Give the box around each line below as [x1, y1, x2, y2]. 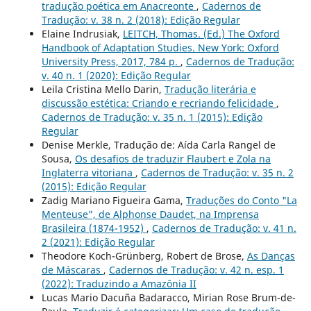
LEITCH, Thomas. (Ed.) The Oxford [122, 27, 280, 41]
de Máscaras [41, 263, 103, 277]
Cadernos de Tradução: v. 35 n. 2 [140, 166, 294, 180]
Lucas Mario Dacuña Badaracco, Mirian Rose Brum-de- [41, 291, 296, 305]
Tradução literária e [164, 83, 256, 96]
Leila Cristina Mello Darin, [41, 83, 165, 96]
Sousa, [41, 152, 75, 166]
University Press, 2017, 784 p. [41, 55, 180, 69]
